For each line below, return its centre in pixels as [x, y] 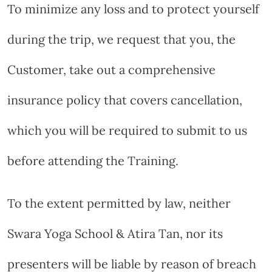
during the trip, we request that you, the [121, 39]
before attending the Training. [93, 160]
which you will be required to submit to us [127, 130]
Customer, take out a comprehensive [111, 69]
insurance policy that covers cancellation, [125, 100]
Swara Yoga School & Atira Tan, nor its [115, 233]
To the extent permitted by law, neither [119, 203]
